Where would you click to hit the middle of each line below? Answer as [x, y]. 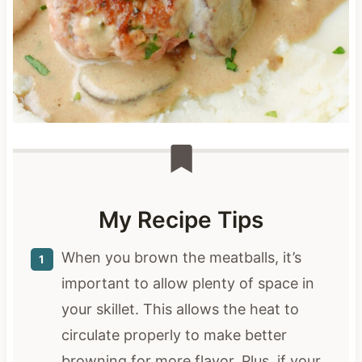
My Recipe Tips [181, 219]
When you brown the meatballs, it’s [181, 257]
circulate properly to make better [174, 335]
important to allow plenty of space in [187, 283]
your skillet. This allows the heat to [180, 309]
